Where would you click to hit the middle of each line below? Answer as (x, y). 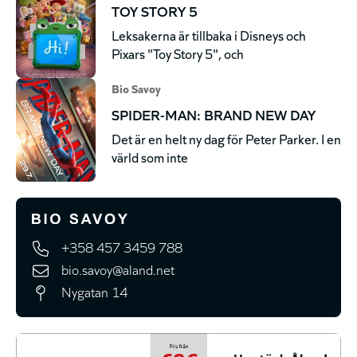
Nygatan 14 (94, 292)
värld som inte (150, 156)
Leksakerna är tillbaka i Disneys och (209, 34)
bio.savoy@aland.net (118, 269)
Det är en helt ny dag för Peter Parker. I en (226, 138)
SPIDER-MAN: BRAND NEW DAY (214, 114)
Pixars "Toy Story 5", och (178, 53)
